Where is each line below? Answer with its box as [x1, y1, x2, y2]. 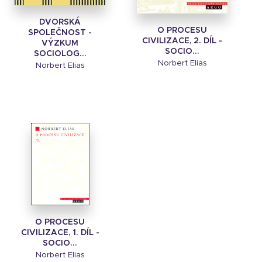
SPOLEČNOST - [28, 29, 92, 37]
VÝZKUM [42, 39, 78, 47]
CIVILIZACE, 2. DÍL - [142, 36, 222, 45]
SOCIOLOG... [33, 50, 87, 58]
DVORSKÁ [39, 18, 81, 26]
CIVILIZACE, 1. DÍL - [20, 229, 99, 237]
